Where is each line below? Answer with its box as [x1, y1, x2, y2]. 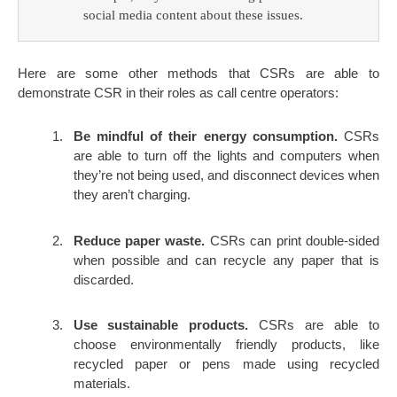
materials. [73, 376, 130, 392]
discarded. [73, 271, 134, 287]
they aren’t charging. [73, 187, 191, 203]
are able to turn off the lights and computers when [73, 148, 379, 164]
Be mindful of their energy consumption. [73, 128, 344, 144]
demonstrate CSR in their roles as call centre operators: [18, 84, 342, 100]
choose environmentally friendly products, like [73, 337, 379, 353]
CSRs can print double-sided [209, 232, 379, 248]
